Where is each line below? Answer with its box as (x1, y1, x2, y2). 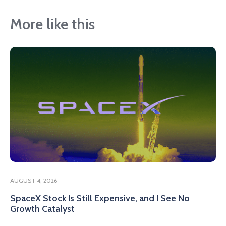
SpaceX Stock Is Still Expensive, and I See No (10, 193, 190, 204)
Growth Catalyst (10, 203, 75, 215)
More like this (10, 15, 95, 33)
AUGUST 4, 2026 (10, 177, 57, 185)
